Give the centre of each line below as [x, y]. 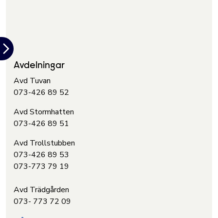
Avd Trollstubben [45, 143]
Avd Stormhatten [45, 112]
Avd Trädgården [41, 190]
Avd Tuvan [33, 81]
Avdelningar [39, 65]
